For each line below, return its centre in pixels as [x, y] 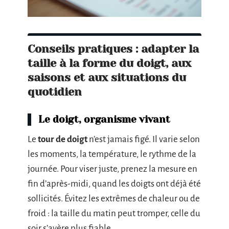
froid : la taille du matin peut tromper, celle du [114, 213]
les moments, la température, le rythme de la [112, 154]
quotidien [55, 91]
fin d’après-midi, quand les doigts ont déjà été [114, 184]
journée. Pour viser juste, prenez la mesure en [112, 169]
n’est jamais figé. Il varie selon [144, 139]
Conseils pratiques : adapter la [113, 49]
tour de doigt [63, 139]
